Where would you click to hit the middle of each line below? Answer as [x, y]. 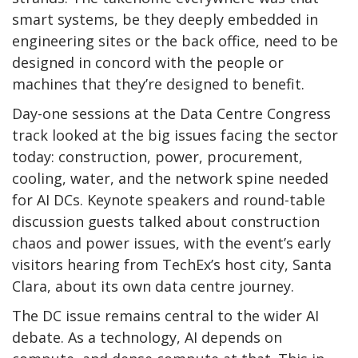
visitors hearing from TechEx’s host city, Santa [172, 264]
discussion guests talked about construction [166, 221]
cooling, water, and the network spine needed [170, 178]
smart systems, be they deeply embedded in [165, 19]
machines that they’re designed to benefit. [158, 84]
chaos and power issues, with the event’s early [171, 243]
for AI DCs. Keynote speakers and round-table [169, 199]
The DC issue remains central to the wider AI [165, 315]
